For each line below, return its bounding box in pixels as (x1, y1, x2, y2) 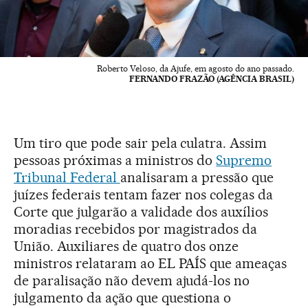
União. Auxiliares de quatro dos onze (14, 237, 239, 254)
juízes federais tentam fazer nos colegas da (14, 186, 274, 203)
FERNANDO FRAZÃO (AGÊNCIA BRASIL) (129, 73, 294, 84)
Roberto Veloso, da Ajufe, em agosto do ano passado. (97, 63, 294, 74)
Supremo (216, 151, 272, 168)
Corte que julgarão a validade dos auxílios (14, 203, 269, 220)
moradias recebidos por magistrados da (14, 220, 258, 237)
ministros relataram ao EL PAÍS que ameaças (14, 254, 287, 272)
